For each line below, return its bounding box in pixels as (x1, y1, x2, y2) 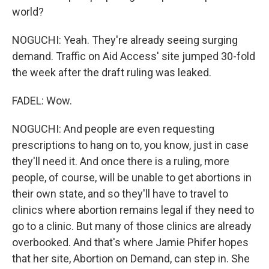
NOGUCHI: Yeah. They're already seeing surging (12, 34, 238, 46)
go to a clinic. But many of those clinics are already (12, 220, 252, 232)
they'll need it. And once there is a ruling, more (12, 155, 229, 168)
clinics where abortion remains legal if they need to (12, 204, 254, 216)
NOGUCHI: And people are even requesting (12, 122, 214, 135)
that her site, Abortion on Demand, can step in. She (12, 252, 250, 265)
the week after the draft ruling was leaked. (12, 66, 211, 79)
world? (12, 5, 44, 18)
